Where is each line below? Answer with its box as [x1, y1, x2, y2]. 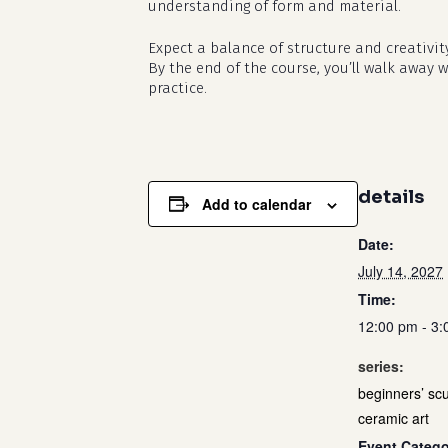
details [358, 185, 424, 208]
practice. [148, 79, 207, 97]
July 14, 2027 [358, 260, 443, 281]
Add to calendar [202, 193, 311, 214]
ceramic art [358, 407, 429, 428]
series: [358, 355, 404, 376]
